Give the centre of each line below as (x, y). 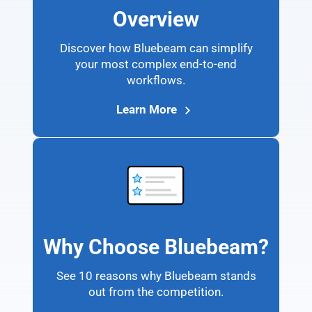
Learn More (148, 110)
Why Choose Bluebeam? (156, 247)
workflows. (156, 80)
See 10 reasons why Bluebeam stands (156, 275)
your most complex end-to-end (156, 64)
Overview (156, 19)
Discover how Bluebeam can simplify (156, 48)
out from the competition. (156, 291)
